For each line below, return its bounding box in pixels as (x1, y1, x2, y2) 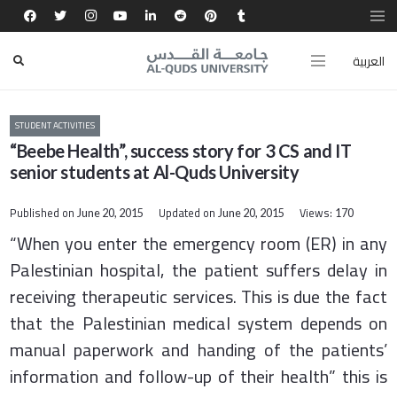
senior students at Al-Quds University (10, 161, 300, 183)
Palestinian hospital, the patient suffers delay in (10, 253, 387, 286)
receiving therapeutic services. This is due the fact (10, 279, 387, 313)
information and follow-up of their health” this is (10, 359, 387, 393)
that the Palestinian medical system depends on (10, 306, 387, 339)
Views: (299, 203, 335, 224)
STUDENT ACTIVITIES (15, 117, 96, 135)
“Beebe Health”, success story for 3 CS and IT (10, 140, 352, 162)
